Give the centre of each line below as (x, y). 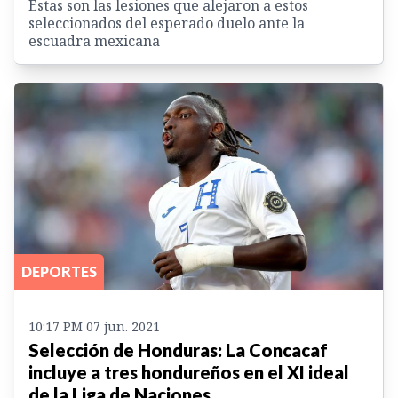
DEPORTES (59, 271)
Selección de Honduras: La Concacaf (178, 350)
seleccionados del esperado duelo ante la (167, 23)
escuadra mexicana (94, 40)
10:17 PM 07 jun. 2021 (94, 326)
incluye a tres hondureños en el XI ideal (189, 372)
